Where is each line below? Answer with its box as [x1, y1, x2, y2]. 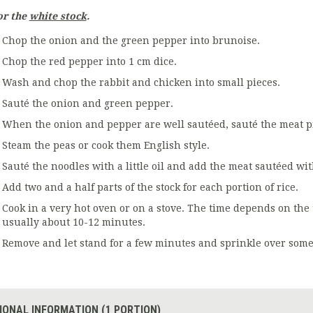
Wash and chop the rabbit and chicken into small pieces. [1, 77, 280, 89]
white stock [29, 10, 87, 22]
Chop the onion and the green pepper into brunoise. [1, 35, 260, 47]
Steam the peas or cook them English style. [1, 140, 210, 152]
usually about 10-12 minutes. [1, 217, 145, 228]
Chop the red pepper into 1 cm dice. [1, 56, 177, 68]
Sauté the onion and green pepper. [1, 98, 173, 110]
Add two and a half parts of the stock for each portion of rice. [1, 182, 298, 194]
